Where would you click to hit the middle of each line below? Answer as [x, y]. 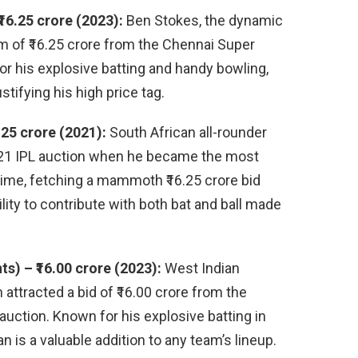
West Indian [201, 268]
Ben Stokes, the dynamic [203, 21]
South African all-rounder [187, 133]
